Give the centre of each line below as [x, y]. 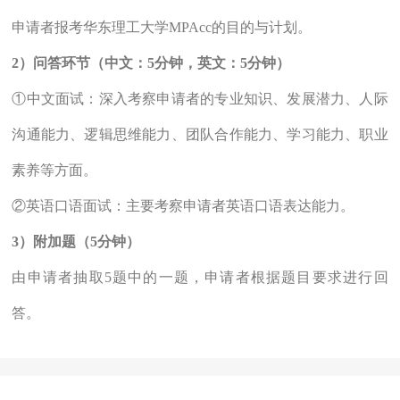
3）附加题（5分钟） [76, 242]
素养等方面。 [55, 171]
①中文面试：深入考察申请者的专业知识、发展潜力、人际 [200, 99]
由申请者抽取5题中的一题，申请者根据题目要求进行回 [200, 278]
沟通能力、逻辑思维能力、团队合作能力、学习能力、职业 [200, 135]
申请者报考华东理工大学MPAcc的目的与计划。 [162, 28]
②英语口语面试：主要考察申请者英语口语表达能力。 [183, 206]
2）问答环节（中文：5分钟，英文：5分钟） [151, 63]
